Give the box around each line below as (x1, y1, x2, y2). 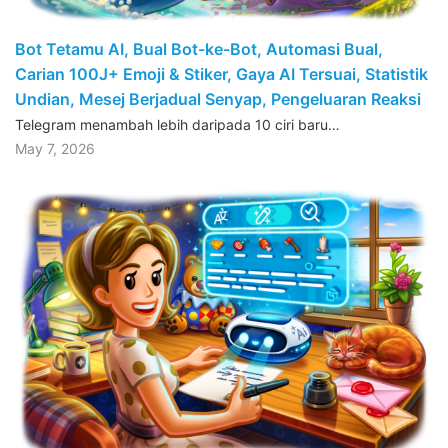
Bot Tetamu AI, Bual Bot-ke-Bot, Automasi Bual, (15, 39, 383, 60)
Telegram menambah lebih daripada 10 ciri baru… (15, 116, 340, 134)
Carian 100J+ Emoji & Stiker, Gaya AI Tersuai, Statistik (15, 64, 428, 85)
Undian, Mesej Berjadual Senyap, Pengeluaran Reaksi (15, 89, 421, 110)
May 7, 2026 (15, 140, 95, 158)
